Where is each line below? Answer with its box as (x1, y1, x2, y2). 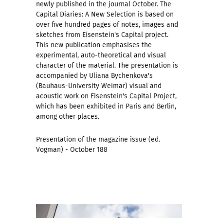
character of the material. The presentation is (36, 61, 178, 70)
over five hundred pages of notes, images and (36, 20, 178, 29)
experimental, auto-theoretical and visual (36, 51, 166, 59)
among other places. (36, 112, 99, 121)
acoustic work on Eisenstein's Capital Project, (36, 91, 177, 100)
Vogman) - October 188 (36, 145, 108, 154)
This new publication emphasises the (36, 40, 152, 49)
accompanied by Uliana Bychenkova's (36, 71, 153, 80)
